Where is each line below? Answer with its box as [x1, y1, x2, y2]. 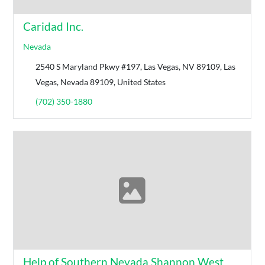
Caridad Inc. [23, 20, 84, 34]
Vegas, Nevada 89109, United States [35, 77, 166, 88]
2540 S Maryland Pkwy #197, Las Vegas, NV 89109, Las [35, 62, 236, 72]
